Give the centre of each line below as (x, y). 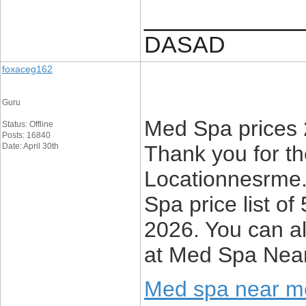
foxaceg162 (27, 69)
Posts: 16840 (26, 135)
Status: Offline (28, 124)
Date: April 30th (30, 146)
